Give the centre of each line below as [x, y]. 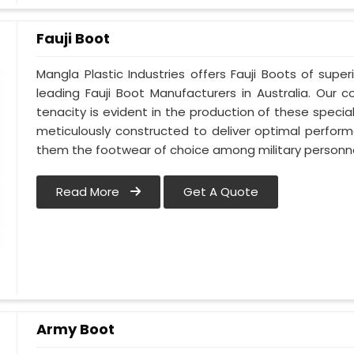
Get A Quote [221, 192]
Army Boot [76, 329]
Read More [90, 192]
